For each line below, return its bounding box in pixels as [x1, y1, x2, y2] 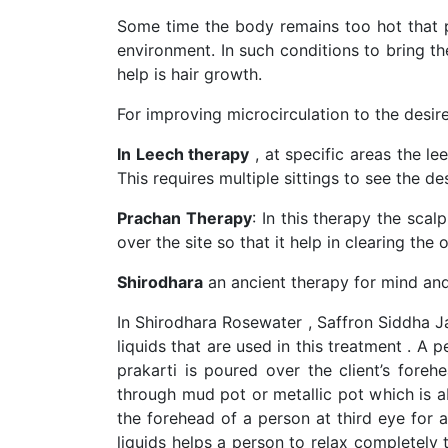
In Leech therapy [117, 144, 250, 164]
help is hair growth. [117, 64, 262, 84]
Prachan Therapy [117, 208, 252, 228]
